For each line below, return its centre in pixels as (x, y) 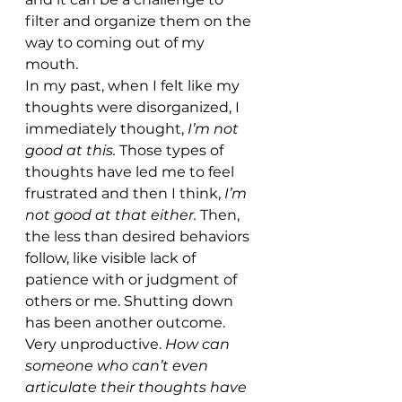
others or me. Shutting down (131, 301)
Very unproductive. (95, 345)
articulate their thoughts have (138, 388)
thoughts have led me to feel (131, 172)
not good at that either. (113, 215)
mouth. (53, 65)
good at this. (72, 151)
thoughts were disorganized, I (134, 108)
